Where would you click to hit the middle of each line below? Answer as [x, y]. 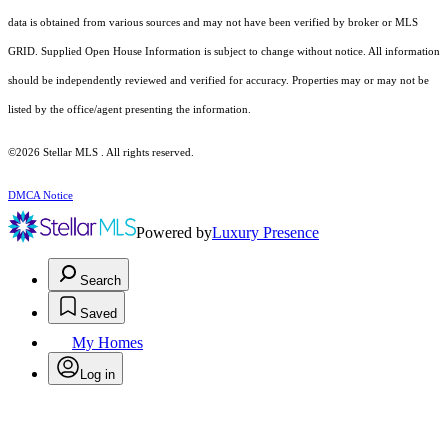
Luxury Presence [265, 233]
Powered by [174, 233]
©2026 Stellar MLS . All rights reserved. [101, 153]
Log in [97, 375]
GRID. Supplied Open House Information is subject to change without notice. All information [224, 52]
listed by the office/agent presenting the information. [129, 110]
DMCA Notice [40, 196]
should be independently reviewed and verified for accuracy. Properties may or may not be [218, 81]
